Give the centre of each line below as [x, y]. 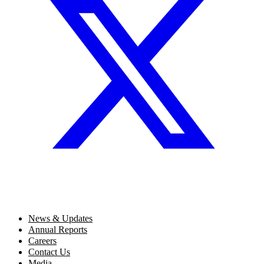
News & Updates [60, 218]
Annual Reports [58, 229]
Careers [42, 240]
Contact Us [49, 252]
